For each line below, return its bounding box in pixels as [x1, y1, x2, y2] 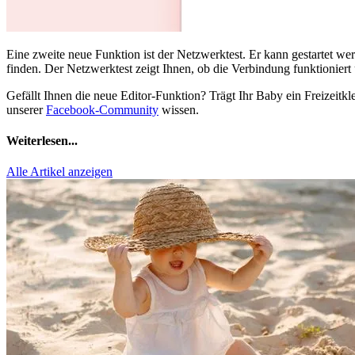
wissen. [158, 102, 199, 116]
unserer [6, 102, 46, 116]
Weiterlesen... [6, 134, 78, 148]
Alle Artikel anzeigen [6, 165, 113, 179]
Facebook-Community [46, 102, 158, 116]
